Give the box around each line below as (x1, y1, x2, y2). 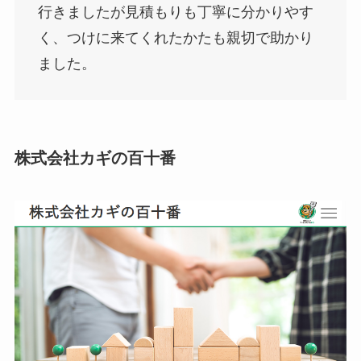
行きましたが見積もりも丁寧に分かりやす (37, 3, 313, 20)
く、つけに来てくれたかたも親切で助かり (37, 29, 313, 46)
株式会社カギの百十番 (14, 148, 176, 167)
